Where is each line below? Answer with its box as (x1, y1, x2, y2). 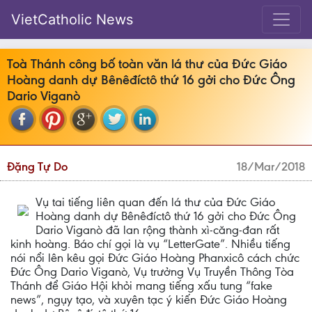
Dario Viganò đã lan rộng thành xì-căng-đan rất (36, 223, 279, 237)
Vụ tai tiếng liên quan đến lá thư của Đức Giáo (36, 195, 275, 209)
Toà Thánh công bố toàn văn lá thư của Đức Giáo (7, 56, 287, 72)
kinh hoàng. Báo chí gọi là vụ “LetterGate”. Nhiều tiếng (10, 237, 290, 251)
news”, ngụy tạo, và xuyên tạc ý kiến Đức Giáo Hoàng (10, 292, 287, 306)
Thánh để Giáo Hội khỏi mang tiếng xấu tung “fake (10, 279, 272, 292)
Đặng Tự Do (7, 159, 68, 173)
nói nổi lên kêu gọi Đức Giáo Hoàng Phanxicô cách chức (10, 251, 299, 265)
